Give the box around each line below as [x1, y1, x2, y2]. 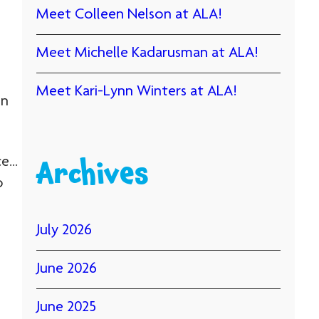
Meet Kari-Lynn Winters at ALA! [36, 84, 238, 100]
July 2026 [36, 223, 93, 239]
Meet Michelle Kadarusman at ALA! [36, 46, 259, 61]
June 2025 [36, 300, 97, 315]
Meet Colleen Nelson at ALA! [36, 7, 223, 23]
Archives [36, 164, 149, 192]
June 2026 [36, 261, 98, 277]
